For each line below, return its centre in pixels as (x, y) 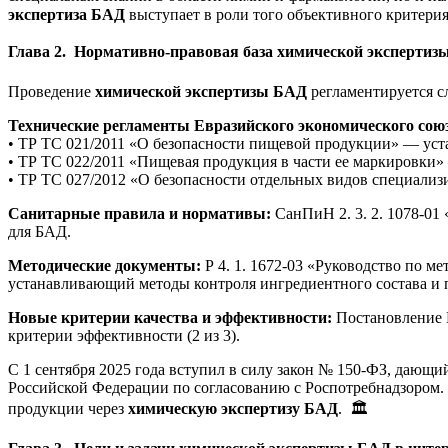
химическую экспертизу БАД (233, 408)
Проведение (51, 91)
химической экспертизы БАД (201, 91)
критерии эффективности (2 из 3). (124, 335)
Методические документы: (104, 265)
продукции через (68, 408)
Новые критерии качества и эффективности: (170, 317)
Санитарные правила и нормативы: (139, 213)
